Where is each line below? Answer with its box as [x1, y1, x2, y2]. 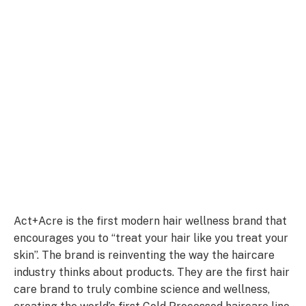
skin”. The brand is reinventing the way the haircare [14, 248, 275, 262]
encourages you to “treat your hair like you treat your [14, 231, 288, 245]
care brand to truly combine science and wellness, [14, 282, 270, 296]
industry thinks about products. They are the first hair [14, 265, 290, 279]
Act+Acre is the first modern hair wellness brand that [14, 214, 287, 227]
